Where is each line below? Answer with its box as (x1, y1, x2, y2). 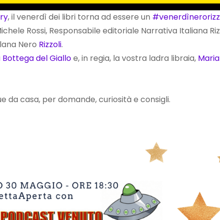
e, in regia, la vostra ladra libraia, (71, 53, 198, 64)
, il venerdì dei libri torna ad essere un (8, 11, 152, 23)
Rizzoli (39, 39, 61, 51)
